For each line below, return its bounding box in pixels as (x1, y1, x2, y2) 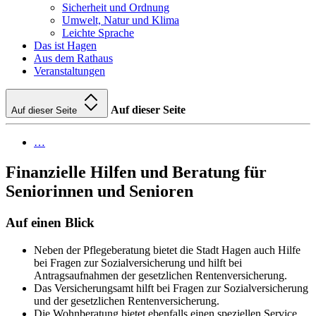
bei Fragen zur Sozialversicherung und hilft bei (34, 256, 242, 269)
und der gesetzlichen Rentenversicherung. (34, 294, 219, 307)
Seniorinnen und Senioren (6, 182, 193, 201)
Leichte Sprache (62, 27, 134, 39)
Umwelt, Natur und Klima (62, 14, 179, 27)
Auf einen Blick (6, 215, 95, 231)
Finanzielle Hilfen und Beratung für (6, 163, 267, 182)
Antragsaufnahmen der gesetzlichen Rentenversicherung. (34, 269, 287, 281)
